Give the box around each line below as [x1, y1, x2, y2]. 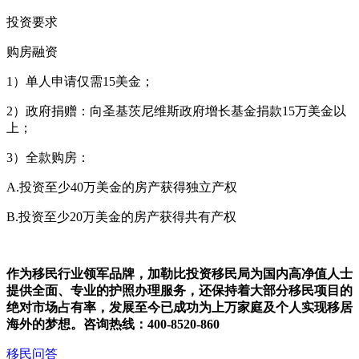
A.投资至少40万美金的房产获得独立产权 [6, 179, 237, 194]
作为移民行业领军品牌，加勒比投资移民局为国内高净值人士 [6, 266, 353, 280]
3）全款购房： [6, 150, 90, 164]
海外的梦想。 [6, 317, 83, 331]
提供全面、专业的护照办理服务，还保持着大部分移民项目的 [6, 283, 353, 297]
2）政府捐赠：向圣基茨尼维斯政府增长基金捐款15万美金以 [6, 103, 346, 118]
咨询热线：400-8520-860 [83, 317, 220, 331]
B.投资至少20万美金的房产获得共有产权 [6, 209, 236, 224]
